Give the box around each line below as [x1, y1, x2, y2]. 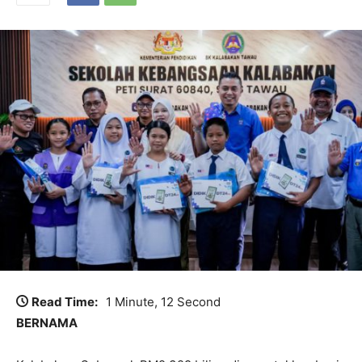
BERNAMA [16, 315, 78, 331]
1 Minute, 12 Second [106, 294, 221, 310]
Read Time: [32, 294, 98, 310]
